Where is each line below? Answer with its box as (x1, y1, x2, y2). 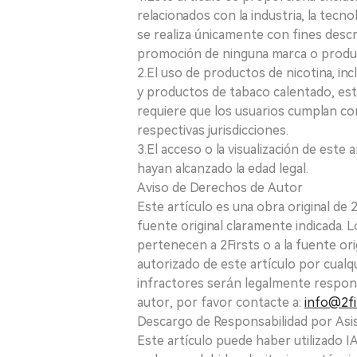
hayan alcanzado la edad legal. (137, 161, 308, 176)
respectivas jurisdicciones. (137, 123, 288, 138)
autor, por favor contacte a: (137, 295, 304, 310)
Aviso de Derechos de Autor (137, 180, 303, 195)
